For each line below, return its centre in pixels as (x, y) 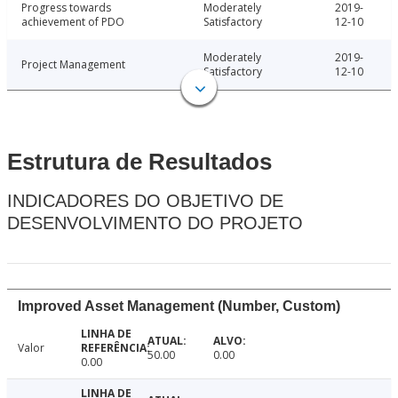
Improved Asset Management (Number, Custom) (179, 306)
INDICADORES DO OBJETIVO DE (145, 201)
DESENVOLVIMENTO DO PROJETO (155, 223)
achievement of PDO (73, 22)
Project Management (73, 65)
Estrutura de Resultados (139, 162)
